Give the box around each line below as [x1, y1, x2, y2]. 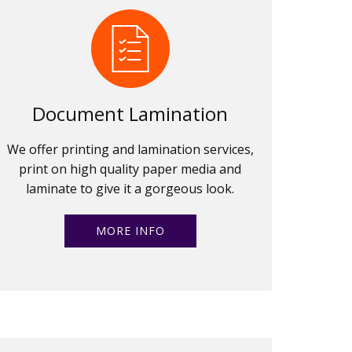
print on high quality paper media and [19, 159, 242, 178]
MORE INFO [87, 222, 173, 238]
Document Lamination [32, 100, 229, 126]
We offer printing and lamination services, [6, 140, 254, 158]
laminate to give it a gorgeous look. [26, 179, 235, 197]
